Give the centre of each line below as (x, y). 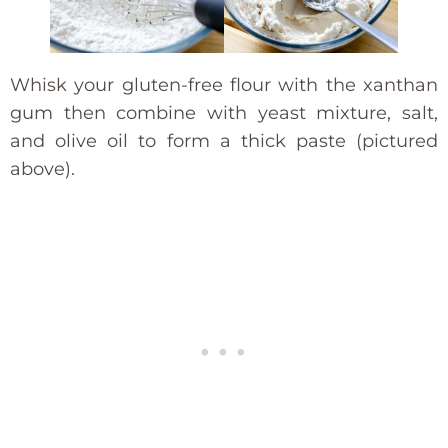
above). (42, 168)
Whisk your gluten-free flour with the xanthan (224, 84)
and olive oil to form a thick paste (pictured (224, 140)
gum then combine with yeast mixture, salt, (224, 112)
